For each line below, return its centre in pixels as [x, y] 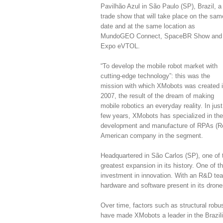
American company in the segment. [152, 136]
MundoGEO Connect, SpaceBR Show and [161, 36]
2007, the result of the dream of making [157, 96]
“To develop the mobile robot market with [159, 66]
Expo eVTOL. [120, 46]
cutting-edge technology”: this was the [155, 76]
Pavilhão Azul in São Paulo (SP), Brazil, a [161, 6]
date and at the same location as [148, 26]
